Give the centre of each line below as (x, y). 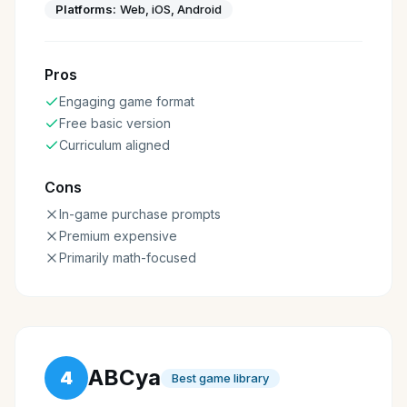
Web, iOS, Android (171, 9)
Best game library (220, 377)
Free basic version (115, 123)
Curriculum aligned (114, 145)
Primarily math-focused (128, 258)
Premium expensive (118, 236)
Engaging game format (127, 101)
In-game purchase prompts (140, 214)
